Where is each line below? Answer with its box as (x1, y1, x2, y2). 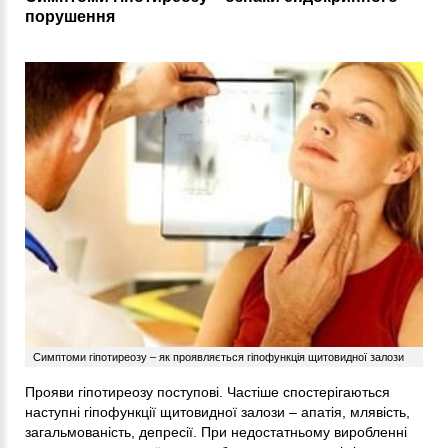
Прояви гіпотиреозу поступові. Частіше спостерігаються (25, 384, 390, 401)
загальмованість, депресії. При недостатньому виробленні (25, 424, 407, 441)
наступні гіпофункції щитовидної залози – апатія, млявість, (25, 404, 410, 421)
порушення (25, 8, 115, 26)
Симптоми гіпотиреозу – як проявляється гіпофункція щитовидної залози (33, 351, 404, 364)
